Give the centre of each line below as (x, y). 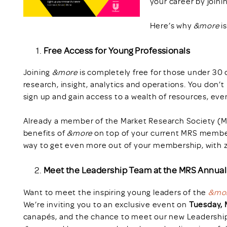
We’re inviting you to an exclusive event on (106, 204)
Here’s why (172, 25)
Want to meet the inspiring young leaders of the (116, 192)
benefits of (45, 133)
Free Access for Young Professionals (117, 50)
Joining (38, 72)
